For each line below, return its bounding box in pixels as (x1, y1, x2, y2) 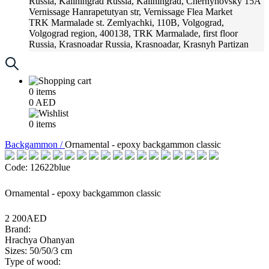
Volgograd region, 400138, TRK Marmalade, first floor (29, 28, 238, 38)
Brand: (5, 224, 31, 234)
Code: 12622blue (5, 162, 70, 172)
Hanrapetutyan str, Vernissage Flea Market (72, 7, 232, 17)
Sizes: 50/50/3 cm (5, 246, 72, 256)
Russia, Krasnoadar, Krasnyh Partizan (105, 39, 249, 49)
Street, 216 (29, 50, 70, 60)
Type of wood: (5, 256, 61, 267)
